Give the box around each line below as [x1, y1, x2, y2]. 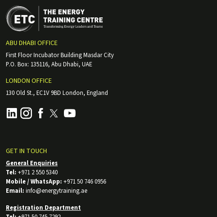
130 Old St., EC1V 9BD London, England [6, 89, 108, 98]
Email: [6, 186, 24, 196]
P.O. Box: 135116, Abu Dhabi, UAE [6, 60, 92, 69]
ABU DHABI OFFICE [6, 38, 58, 48]
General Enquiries [6, 159, 58, 168]
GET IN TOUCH [6, 146, 47, 156]
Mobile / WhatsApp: [6, 177, 62, 186]
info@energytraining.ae [26, 186, 87, 196]
